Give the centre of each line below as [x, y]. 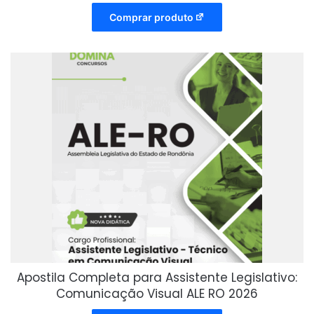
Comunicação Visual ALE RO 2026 [157, 294]
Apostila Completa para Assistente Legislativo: [157, 278]
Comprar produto [151, 18]
